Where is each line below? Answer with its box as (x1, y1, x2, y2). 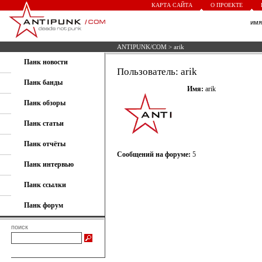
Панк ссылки (24, 181, 66, 189)
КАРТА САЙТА (151, 2, 192, 8)
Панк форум (24, 201, 63, 209)
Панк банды (24, 78, 63, 87)
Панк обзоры (24, 99, 65, 107)
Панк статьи (24, 119, 64, 127)
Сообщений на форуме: (117, 150, 191, 158)
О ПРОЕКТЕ (211, 2, 243, 8)
